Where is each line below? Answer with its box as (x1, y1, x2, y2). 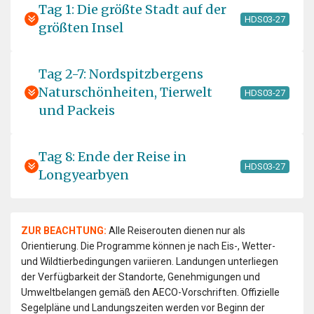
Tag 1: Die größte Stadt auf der (39, 1, 226, 18)
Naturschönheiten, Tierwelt (39, 84, 212, 101)
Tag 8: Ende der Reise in (39, 149, 186, 165)
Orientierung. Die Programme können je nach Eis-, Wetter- (21, 240, 275, 252)
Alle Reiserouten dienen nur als (109, 225, 245, 237)
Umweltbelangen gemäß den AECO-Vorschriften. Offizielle (21, 287, 280, 299)
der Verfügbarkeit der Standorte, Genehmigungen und (21, 271, 260, 283)
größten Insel (39, 20, 123, 36)
